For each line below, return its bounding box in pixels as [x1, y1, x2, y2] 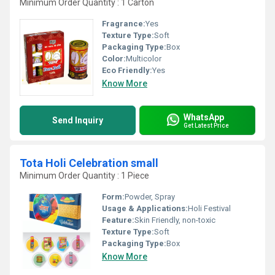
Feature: [102, 215, 134, 225]
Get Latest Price [184, 122, 229, 129]
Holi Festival [188, 204, 231, 213]
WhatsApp [184, 112, 224, 122]
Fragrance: [102, 19, 145, 28]
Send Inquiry [52, 115, 103, 125]
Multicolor [126, 54, 161, 63]
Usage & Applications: [102, 204, 188, 213]
